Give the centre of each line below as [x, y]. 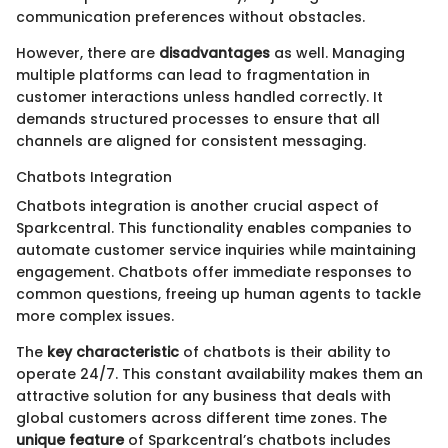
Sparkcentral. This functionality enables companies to [214, 227]
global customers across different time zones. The [201, 417]
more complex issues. [95, 315]
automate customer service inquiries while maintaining [216, 249]
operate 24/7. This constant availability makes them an [219, 373]
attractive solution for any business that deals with [203, 395]
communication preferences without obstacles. [190, 16]
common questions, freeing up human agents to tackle [218, 293]
